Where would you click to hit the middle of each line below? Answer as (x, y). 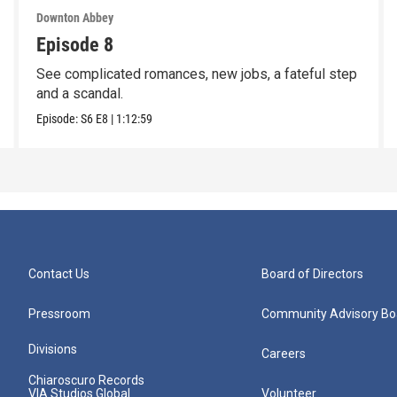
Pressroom (59, 314)
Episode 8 (74, 45)
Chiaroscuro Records (86, 381)
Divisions (53, 350)
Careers (284, 354)
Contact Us (59, 274)
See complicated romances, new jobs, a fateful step (196, 74)
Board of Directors (313, 274)
